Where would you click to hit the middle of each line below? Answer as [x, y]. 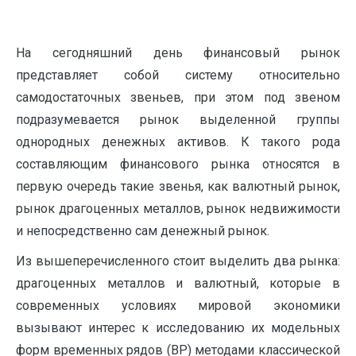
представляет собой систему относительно [178, 75]
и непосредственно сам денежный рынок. [143, 231]
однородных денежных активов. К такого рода [178, 142]
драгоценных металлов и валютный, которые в [178, 283]
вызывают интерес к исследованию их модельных [178, 328]
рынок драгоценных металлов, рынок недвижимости [178, 209]
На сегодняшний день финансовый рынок [178, 53]
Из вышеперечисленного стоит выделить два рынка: [178, 261]
